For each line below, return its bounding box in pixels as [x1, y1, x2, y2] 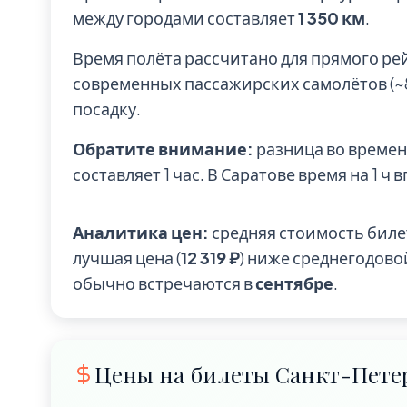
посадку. [73, 98, 141, 119]
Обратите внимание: [73, 138, 253, 159]
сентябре [255, 273, 333, 293]
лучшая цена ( [73, 247, 181, 268]
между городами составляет [73, 7, 298, 28]
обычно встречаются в [73, 273, 255, 293]
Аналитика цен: [73, 222, 209, 243]
